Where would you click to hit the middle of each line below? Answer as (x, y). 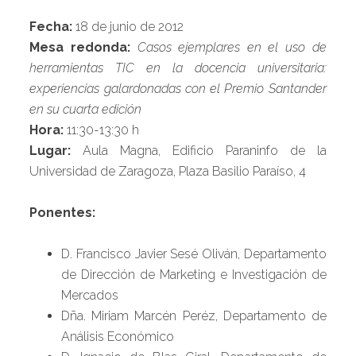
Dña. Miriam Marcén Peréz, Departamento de (194, 316)
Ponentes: (63, 213)
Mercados (90, 295)
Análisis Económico (118, 337)
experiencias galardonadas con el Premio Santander (178, 89)
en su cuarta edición (86, 109)
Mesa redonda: (83, 47)
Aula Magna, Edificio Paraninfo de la (199, 151)
